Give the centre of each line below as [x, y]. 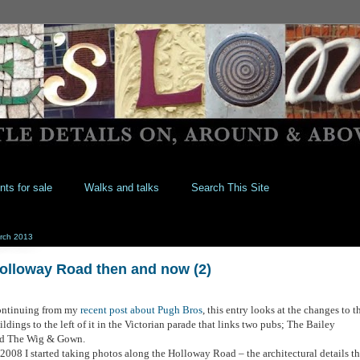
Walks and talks [121, 187]
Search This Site [230, 187]
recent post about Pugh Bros [141, 309]
